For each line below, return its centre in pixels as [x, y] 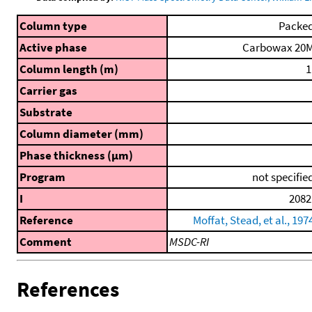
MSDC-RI [189, 242]
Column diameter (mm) [81, 134]
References [68, 289]
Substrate [46, 112]
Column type [53, 26]
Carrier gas [48, 91]
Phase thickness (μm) [76, 156]
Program [42, 177]
